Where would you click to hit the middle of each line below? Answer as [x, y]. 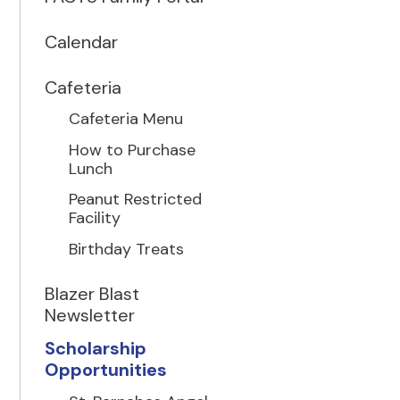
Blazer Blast [92, 293]
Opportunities [106, 370]
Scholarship [96, 349]
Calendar [82, 42]
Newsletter [90, 315]
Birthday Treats [127, 249]
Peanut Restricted [136, 200]
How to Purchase [133, 150]
